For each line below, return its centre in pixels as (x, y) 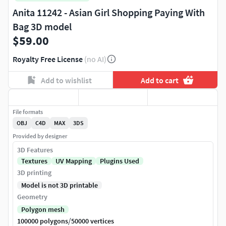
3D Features (35, 150)
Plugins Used (120, 161)
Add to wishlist (66, 80)
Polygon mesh (43, 210)
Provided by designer (40, 136)
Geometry (32, 197)
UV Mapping (74, 161)
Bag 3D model (42, 27)
